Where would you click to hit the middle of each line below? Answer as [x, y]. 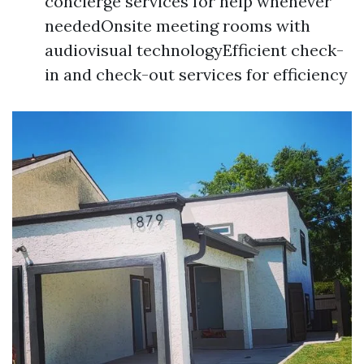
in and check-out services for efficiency [196, 74]
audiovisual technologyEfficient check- [194, 50]
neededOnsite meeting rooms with [178, 26]
